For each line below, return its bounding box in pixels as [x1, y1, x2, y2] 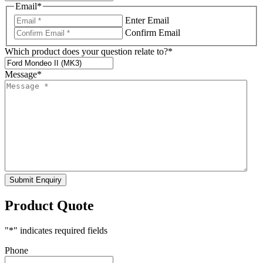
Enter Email [125, 15, 169, 26]
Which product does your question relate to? [5, 46, 168, 57]
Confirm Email [125, 28, 180, 38]
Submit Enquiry [9, 176, 62, 185]
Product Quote [5, 198, 94, 214]
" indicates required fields [14, 225, 107, 235]
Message [5, 69, 37, 80]
